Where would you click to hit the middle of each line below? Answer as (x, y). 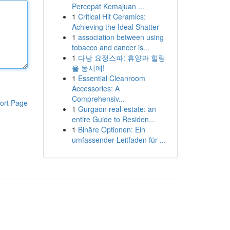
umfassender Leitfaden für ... (119, 140)
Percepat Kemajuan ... (108, 6)
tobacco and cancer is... (110, 47)
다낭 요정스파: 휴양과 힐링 (121, 57)
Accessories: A (95, 88)
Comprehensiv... (98, 99)
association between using (121, 37)
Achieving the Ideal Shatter (115, 27)
